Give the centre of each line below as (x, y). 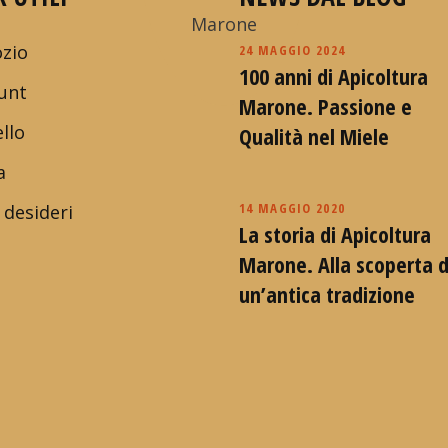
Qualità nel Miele (314, 135)
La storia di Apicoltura (335, 233)
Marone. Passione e (325, 105)
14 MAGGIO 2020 (292, 207)
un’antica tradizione (327, 293)
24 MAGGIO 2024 (292, 49)
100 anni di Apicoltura (333, 75)
